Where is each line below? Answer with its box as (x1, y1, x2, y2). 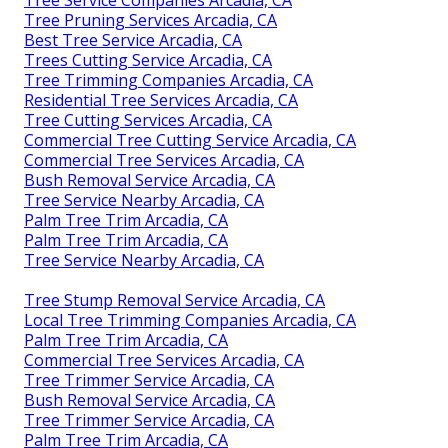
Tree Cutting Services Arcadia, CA (24, 109, 272, 132)
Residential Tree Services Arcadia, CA (24, 89, 298, 112)
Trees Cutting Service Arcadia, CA (24, 49, 272, 72)
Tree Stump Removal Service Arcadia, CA (24, 289, 325, 312)
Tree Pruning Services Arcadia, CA (24, 9, 277, 32)
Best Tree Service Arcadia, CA (24, 29, 242, 52)
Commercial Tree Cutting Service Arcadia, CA (24, 129, 356, 152)
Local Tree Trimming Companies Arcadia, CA (24, 309, 356, 332)
